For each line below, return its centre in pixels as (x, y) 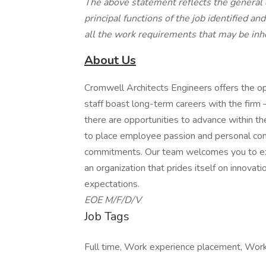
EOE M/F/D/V (113, 200)
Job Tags (107, 216)
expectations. (112, 184)
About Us (110, 60)
